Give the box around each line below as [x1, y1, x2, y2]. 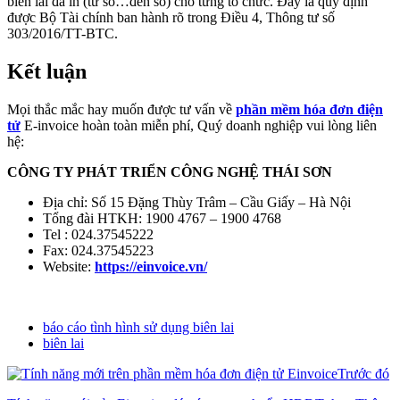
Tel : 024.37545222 [43, 226, 154, 242]
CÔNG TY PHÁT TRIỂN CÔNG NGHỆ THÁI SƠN [7, 163, 332, 179]
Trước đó [337, 365, 389, 381]
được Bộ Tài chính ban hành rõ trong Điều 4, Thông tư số [7, 9, 335, 25]
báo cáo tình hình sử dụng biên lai [43, 319, 234, 335]
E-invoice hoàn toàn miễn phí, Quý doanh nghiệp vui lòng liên [21, 117, 377, 133]
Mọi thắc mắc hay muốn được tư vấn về [7, 101, 236, 117]
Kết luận [7, 59, 87, 83]
